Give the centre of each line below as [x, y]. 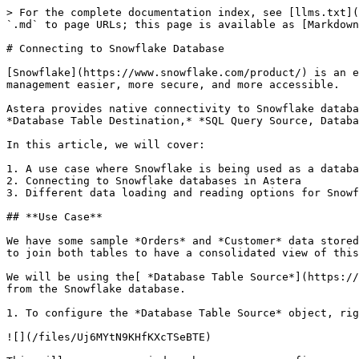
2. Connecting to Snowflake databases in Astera [154, 181]
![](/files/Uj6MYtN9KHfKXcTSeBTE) [109, 337]
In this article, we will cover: [106, 145]
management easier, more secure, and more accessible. [173, 85]
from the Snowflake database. [96, 289]
